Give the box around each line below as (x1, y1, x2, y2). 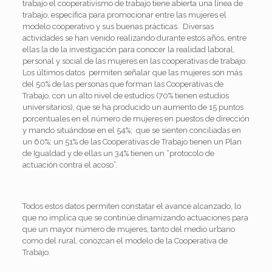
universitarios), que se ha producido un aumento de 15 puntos (22, 102, 243, 112)
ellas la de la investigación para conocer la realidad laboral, (22, 44, 235, 54)
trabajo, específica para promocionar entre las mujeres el (22, 10, 226, 19)
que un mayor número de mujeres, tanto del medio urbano (22, 224, 235, 234)
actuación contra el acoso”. (22, 160, 118, 169)
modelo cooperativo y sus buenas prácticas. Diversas (22, 21, 214, 31)
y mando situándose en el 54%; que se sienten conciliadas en (22, 125, 241, 135)
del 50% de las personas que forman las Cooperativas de (22, 79, 223, 89)
